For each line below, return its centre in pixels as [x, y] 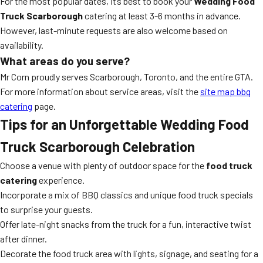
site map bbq [225, 91]
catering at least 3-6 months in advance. [162, 16]
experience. [61, 180]
